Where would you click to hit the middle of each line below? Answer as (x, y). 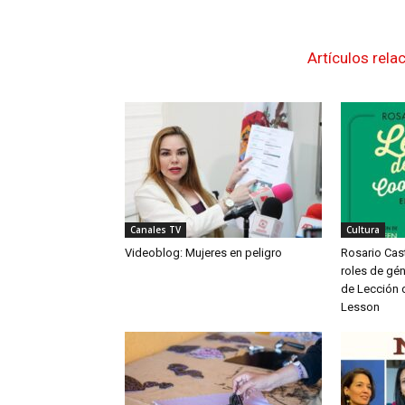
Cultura (363, 229)
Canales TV (155, 229)
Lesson (360, 306)
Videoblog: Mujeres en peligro (203, 252)
